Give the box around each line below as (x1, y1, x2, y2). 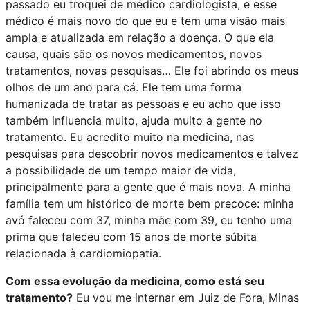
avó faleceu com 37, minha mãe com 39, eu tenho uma (6, 212, 292, 227)
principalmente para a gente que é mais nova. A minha (6, 179, 291, 194)
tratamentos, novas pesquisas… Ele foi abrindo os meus (6, 63, 298, 77)
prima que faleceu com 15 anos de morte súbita (6, 229, 257, 244)
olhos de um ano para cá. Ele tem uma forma (6, 80, 241, 94)
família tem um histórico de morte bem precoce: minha (6, 196, 294, 210)
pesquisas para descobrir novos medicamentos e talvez (6, 146, 298, 161)
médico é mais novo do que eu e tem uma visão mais (6, 13, 285, 28)
